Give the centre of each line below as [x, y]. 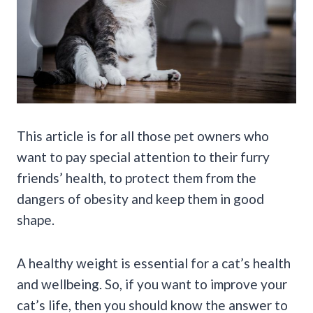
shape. [36, 219]
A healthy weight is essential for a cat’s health [154, 263]
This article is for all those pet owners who [143, 136]
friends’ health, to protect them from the [137, 177]
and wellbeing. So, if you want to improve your [152, 284]
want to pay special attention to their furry [143, 156]
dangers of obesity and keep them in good [140, 198]
